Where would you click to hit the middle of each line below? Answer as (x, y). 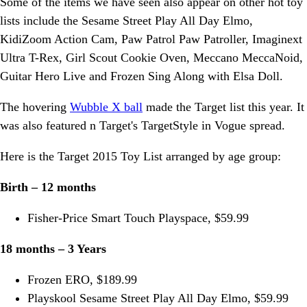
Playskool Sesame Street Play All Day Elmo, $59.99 (158, 298)
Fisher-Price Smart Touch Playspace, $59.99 (138, 218)
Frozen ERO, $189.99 (82, 280)
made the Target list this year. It (223, 107)
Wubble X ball (106, 107)
